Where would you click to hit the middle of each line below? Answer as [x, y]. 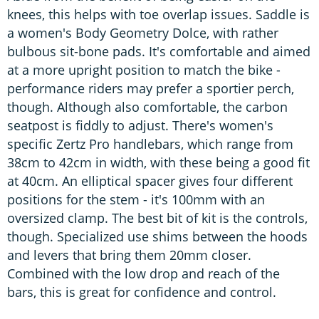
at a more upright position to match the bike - [144, 69]
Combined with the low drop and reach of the [143, 273]
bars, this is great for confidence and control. [142, 292]
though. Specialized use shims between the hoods [157, 236]
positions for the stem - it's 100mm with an [136, 199]
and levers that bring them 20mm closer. [129, 255]
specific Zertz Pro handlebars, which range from [150, 143]
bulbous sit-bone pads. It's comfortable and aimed [159, 51]
